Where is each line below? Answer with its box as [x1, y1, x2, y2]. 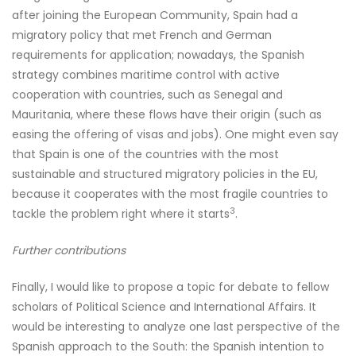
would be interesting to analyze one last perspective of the [12, 319, 340, 335]
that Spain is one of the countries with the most [12, 146, 279, 162]
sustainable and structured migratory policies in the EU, [12, 166, 318, 182]
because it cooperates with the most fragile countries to [12, 186, 328, 202]
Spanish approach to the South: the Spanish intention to [12, 339, 324, 354]
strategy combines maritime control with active [12, 67, 280, 83]
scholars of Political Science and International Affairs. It [12, 299, 316, 315]
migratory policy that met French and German [12, 27, 272, 43]
